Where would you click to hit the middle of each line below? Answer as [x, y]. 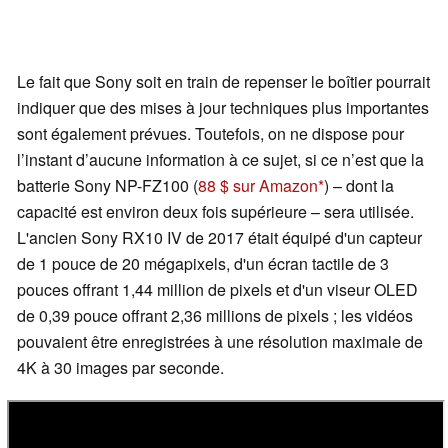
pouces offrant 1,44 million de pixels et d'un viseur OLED [217, 289]
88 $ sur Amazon [258, 185]
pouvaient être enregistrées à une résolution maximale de [220, 341]
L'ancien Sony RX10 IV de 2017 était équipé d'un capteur [219, 237]
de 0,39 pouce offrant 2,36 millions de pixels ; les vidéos [215, 315]
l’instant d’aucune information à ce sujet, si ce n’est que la [220, 159]
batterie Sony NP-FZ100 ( [107, 185]
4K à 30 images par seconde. [120, 367]
